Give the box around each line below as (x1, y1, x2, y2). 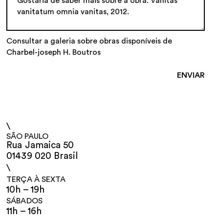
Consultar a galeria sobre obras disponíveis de (6, 37, 173, 45)
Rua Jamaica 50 (6, 141, 74, 151)
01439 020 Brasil (6, 152, 78, 161)
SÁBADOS (6, 197, 43, 205)
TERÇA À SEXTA (6, 175, 66, 184)
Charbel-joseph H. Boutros (6, 48, 101, 56)
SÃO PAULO (6, 132, 49, 141)
